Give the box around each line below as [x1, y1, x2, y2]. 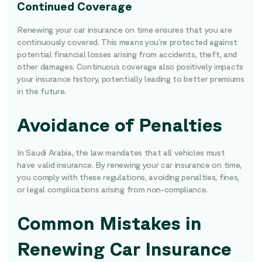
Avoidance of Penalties [17, 113, 223, 135]
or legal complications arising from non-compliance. [17, 185, 212, 194]
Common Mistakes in [17, 212, 202, 233]
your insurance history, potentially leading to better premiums [17, 74, 244, 84]
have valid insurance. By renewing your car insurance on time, [17, 160, 242, 170]
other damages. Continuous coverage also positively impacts [17, 62, 243, 71]
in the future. [17, 87, 71, 96]
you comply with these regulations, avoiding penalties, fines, [17, 173, 239, 182]
